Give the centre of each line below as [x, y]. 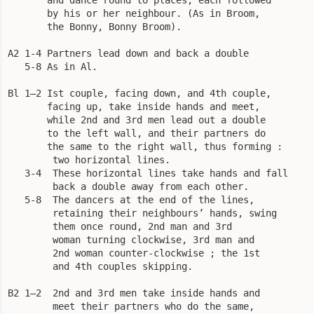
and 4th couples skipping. [100, 266]
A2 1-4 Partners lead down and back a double [128, 53]
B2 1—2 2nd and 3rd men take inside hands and [134, 293]
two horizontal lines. [89, 159]
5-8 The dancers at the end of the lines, [131, 199]
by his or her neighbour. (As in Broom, [134, 13]
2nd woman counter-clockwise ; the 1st [134, 253]
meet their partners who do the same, [131, 306]
